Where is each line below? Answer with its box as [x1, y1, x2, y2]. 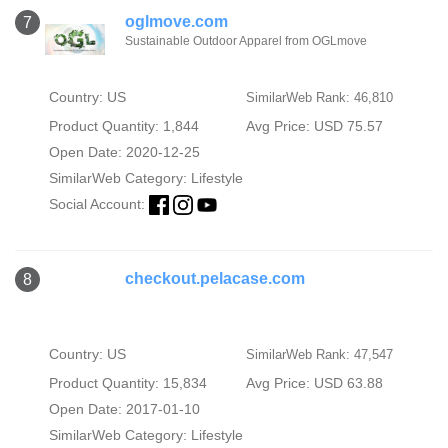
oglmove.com [125, 12, 228, 30]
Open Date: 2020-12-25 [48, 143, 200, 160]
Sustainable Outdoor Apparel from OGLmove [125, 33, 367, 48]
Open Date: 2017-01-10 [48, 401, 200, 417]
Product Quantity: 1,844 [48, 117, 199, 134]
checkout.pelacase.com [125, 270, 305, 287]
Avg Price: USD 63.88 [245, 375, 383, 391]
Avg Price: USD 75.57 [245, 117, 383, 134]
